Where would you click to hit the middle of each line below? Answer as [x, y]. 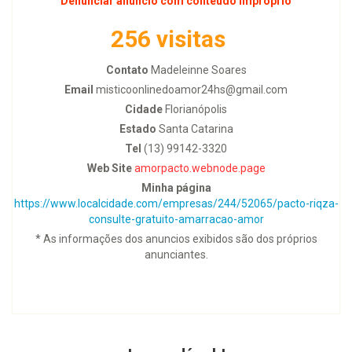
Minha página [176, 187]
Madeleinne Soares [197, 70]
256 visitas [168, 38]
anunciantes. [176, 254]
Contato [127, 70]
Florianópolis [195, 109]
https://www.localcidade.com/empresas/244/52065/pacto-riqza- [176, 203]
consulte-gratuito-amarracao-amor [176, 219]
